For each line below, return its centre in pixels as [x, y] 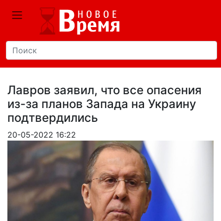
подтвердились [53, 118]
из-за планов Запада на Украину [102, 104]
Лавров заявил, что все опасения [105, 90]
